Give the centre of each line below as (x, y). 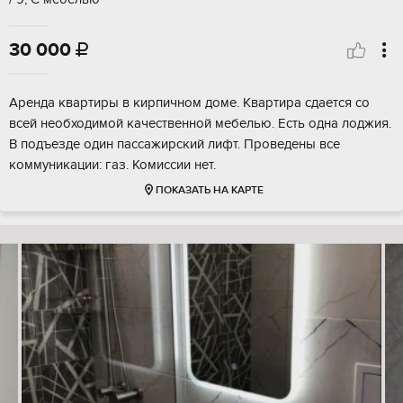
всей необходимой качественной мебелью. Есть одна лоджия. (200, 124)
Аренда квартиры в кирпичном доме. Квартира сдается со (189, 103)
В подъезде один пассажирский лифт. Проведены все (175, 144)
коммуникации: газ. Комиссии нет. (112, 165)
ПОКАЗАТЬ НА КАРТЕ (209, 191)
